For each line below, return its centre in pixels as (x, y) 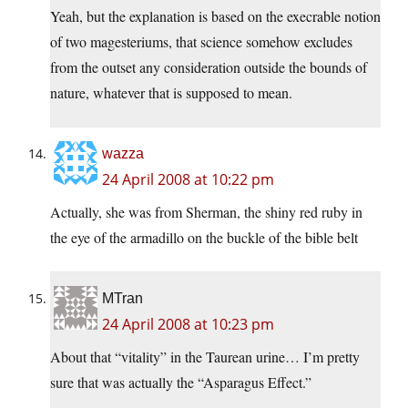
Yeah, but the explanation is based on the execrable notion (215, 16)
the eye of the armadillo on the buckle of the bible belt (204, 238)
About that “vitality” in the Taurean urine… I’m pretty (205, 357)
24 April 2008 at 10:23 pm (188, 325)
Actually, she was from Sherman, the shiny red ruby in (206, 212)
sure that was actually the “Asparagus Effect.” (181, 382)
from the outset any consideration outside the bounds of (209, 67)
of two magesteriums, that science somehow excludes (201, 42)
